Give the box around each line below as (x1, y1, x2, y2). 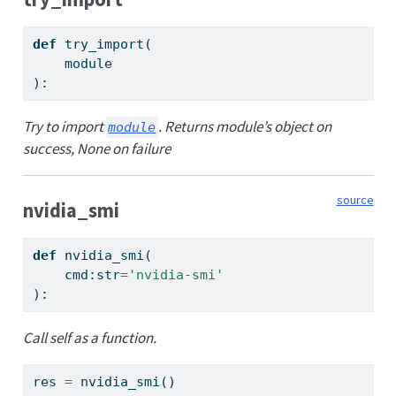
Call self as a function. (22, 327, 156, 347)
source (336, 192, 374, 209)
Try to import (22, 117, 106, 137)
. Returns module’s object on (158, 117, 332, 137)
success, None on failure (22, 139, 171, 159)
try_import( (56, 36, 152, 53)
